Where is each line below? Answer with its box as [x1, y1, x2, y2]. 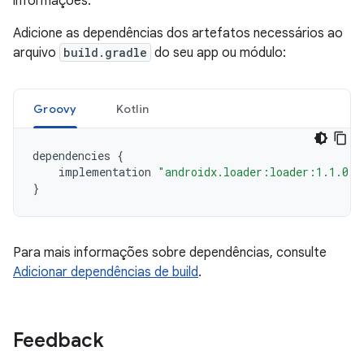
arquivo [13, 45, 59, 61]
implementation [58, 164, 151, 180]
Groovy [33, 102, 77, 116]
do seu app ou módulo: [151, 45, 286, 61]
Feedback [13, 328, 104, 353]
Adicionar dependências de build [13, 264, 198, 280]
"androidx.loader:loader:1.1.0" [158, 164, 356, 180]
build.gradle [63, 45, 147, 60]
